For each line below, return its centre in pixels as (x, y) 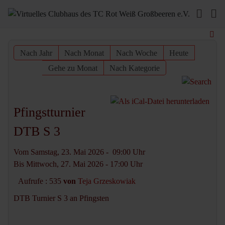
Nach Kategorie (134, 68)
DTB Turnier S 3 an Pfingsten (62, 198)
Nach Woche (136, 53)
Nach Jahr (36, 53)
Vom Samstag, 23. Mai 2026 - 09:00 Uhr (79, 152)
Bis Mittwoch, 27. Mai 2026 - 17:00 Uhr (78, 164)
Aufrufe (30, 181)
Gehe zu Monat (73, 68)
